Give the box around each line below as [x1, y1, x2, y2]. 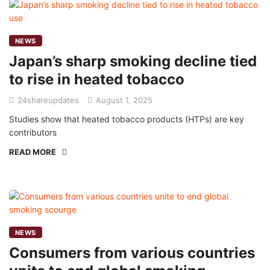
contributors [9, 127, 57, 137]
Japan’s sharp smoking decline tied [9, 52, 257, 70]
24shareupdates [17, 95, 79, 105]
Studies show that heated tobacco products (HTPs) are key [9, 114, 244, 124]
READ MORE [9, 147, 56, 157]
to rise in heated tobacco [9, 71, 184, 88]
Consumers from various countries [9, 244, 255, 262]
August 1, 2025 [93, 95, 152, 105]
